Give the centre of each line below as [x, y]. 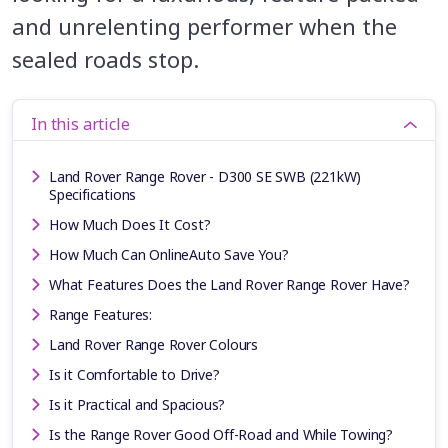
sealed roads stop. [105, 58]
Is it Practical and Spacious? [137, 404]
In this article [80, 123]
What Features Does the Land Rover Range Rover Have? [229, 284]
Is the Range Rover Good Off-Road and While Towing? [221, 434]
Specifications [93, 194]
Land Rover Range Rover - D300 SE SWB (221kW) [205, 176]
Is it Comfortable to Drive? [134, 374]
